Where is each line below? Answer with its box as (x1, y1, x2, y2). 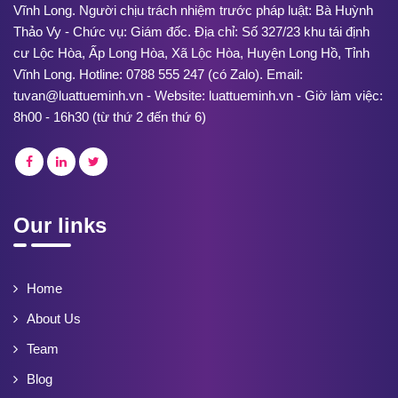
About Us (27, 311, 81, 327)
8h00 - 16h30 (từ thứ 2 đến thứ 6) (13, 109, 206, 125)
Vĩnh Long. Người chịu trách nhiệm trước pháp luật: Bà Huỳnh (13, 3, 373, 19)
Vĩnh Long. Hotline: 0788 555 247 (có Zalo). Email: (13, 67, 303, 83)
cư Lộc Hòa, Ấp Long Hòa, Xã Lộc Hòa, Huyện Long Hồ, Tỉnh (13, 45, 370, 61)
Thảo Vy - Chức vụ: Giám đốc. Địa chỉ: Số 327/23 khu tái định (13, 24, 370, 40)
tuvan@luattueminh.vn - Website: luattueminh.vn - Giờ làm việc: (13, 88, 383, 104)
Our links (13, 213, 107, 238)
